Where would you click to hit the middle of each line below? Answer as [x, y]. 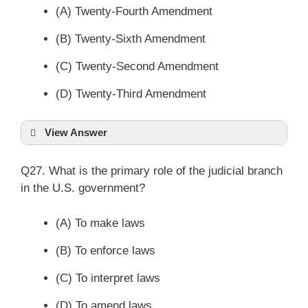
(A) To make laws [100, 223]
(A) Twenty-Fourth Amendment [134, 11]
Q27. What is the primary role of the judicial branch [152, 171]
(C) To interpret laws [108, 278]
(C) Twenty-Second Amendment [137, 66]
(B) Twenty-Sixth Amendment [131, 39]
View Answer [76, 132]
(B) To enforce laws [106, 250]
